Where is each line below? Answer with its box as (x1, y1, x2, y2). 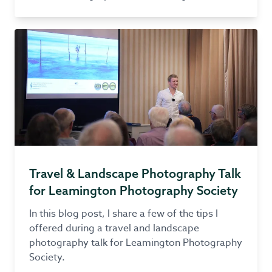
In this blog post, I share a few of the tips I (29, 206, 218, 221)
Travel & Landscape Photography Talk (29, 166, 241, 181)
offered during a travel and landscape (29, 221, 199, 236)
